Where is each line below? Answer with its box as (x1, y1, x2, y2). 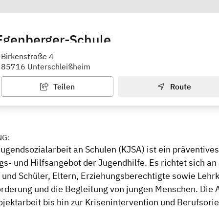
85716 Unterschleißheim (1, 62, 90, 72)
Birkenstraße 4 (1, 51, 54, 62)
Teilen (51, 82, 75, 92)
